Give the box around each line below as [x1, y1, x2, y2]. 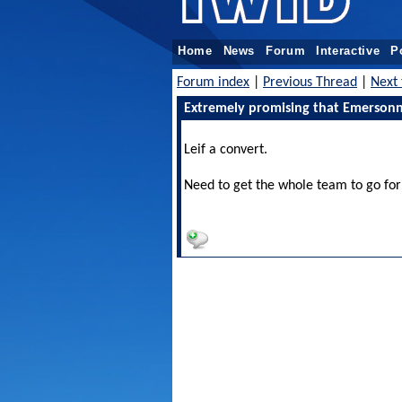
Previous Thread [263, 75, 357, 90]
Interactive [316, 45, 380, 57]
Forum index [177, 75, 249, 90]
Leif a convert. [184, 143, 267, 157]
